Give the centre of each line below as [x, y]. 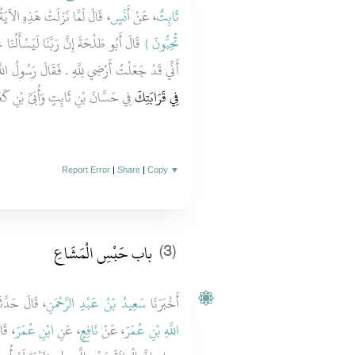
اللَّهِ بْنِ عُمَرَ [152, 330]
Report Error [86, 170]
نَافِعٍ [89, 330]
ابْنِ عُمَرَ [34, 330]
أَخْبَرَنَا [163, 303]
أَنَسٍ [120, 17]
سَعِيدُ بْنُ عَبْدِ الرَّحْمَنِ [96, 303]
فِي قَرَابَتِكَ [156, 97]
